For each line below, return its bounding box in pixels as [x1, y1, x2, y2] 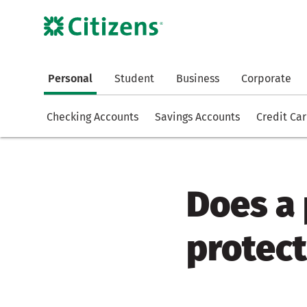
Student [114, 72, 154, 86]
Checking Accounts [47, 110, 138, 124]
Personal [48, 72, 93, 86]
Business [176, 72, 219, 86]
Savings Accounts [155, 110, 240, 124]
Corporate [241, 72, 291, 86]
